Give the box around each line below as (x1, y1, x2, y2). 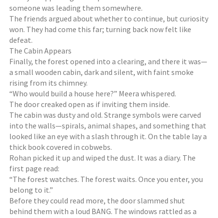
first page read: (9, 163, 60, 173)
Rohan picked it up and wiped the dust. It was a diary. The (9, 153, 196, 163)
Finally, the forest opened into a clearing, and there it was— (9, 56, 208, 66)
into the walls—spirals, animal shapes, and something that (9, 121, 207, 130)
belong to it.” (9, 185, 54, 195)
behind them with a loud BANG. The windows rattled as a (9, 206, 197, 216)
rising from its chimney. (9, 78, 88, 88)
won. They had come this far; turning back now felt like (9, 24, 192, 34)
